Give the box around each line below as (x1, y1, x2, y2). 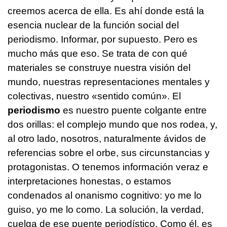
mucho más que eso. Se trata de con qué (8, 48, 187, 59)
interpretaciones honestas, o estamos (8, 175, 171, 186)
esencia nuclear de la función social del (8, 19, 179, 30)
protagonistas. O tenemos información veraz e (8, 161, 208, 172)
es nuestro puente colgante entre (60, 104, 207, 116)
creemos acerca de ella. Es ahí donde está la (8, 5, 204, 16)
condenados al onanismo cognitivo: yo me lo (8, 190, 202, 201)
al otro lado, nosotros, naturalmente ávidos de (8, 133, 206, 144)
